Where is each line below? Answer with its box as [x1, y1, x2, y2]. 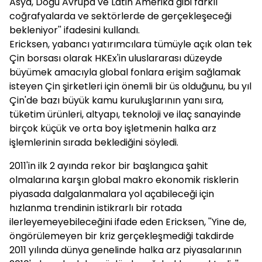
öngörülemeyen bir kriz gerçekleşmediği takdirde [9, 229, 234, 243]
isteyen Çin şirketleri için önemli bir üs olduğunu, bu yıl [9, 80, 251, 93]
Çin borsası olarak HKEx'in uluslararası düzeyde [9, 51, 222, 65]
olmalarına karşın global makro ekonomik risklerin [9, 173, 239, 187]
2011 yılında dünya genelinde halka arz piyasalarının [9, 243, 242, 257]
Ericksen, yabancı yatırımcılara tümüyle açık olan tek [9, 37, 252, 51]
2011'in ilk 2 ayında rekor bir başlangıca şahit [9, 159, 208, 173]
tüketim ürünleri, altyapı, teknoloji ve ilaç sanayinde [9, 108, 241, 121]
